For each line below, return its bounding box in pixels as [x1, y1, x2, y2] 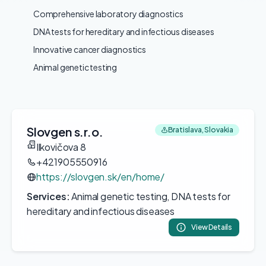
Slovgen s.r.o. [27, 124, 103, 139]
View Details [191, 223, 232, 232]
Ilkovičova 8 [36, 141, 86, 153]
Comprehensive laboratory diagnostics [33, 8, 183, 19]
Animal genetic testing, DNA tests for [69, 190, 230, 202]
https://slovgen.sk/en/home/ [36, 170, 165, 183]
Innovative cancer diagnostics [33, 44, 146, 55]
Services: [27, 190, 70, 202]
